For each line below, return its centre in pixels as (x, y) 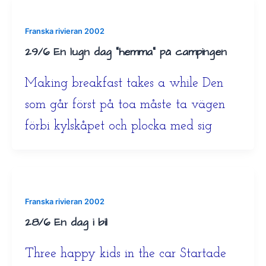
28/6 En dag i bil (66, 223)
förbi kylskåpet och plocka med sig (118, 126)
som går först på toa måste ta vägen (125, 104)
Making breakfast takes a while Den (124, 83)
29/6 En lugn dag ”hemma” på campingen (126, 52)
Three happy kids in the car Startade (125, 254)
